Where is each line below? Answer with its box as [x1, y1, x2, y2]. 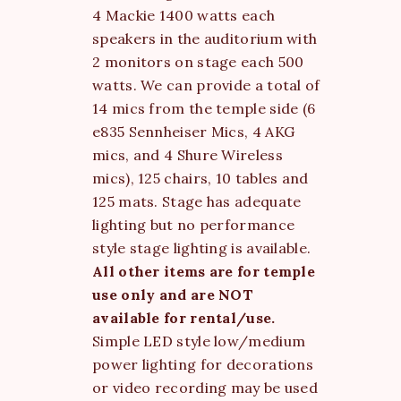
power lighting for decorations [92, 354, 314, 373]
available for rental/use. [92, 308, 276, 327]
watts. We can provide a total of [92, 75, 320, 94]
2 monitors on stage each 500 [92, 52, 304, 71]
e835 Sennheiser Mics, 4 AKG [92, 122, 295, 141]
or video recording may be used [92, 378, 319, 397]
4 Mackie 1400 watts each [92, 5, 276, 24]
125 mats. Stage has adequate [92, 192, 302, 210]
